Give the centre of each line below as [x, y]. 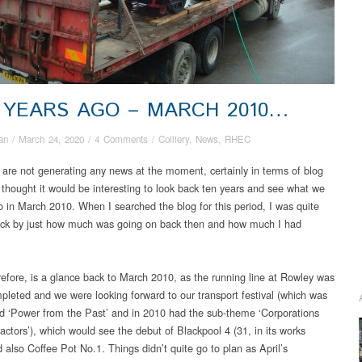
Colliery [174, 139]
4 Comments [121, 139]
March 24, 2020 [51, 139]
